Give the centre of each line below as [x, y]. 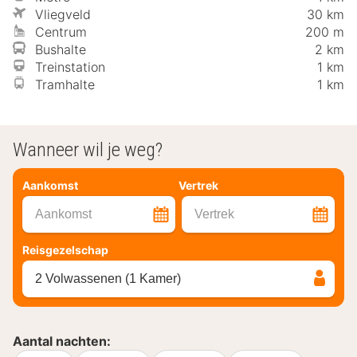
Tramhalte [65, 84]
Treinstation [70, 67]
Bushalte [61, 49]
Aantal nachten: [62, 341]
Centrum [61, 31]
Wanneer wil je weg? [88, 149]
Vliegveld [63, 14]
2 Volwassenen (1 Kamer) [108, 278]
